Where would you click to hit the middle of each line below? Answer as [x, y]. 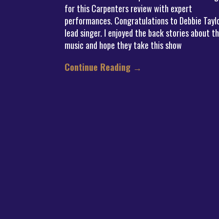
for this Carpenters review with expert [128, 8]
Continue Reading [99, 67]
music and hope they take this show [123, 45]
